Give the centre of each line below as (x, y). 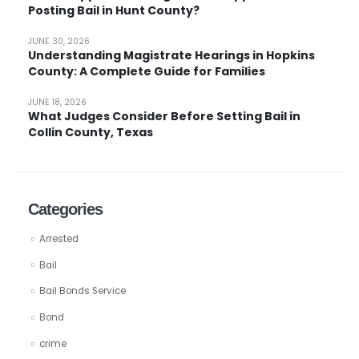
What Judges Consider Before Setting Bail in (164, 117)
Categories (65, 209)
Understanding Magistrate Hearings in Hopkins (171, 56)
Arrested (58, 238)
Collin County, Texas (90, 133)
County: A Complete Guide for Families (146, 72)
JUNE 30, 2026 (58, 42)
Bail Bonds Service (82, 291)
